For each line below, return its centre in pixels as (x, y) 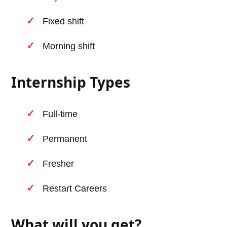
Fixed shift (64, 22)
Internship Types (71, 82)
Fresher (59, 164)
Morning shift (69, 46)
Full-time (60, 114)
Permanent (65, 139)
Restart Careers (75, 189)
